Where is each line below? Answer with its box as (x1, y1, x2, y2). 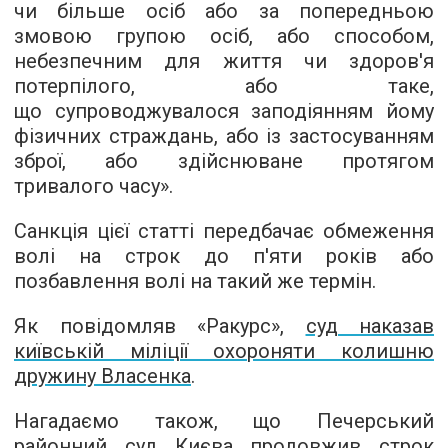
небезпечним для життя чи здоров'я (14, 49, 434, 73)
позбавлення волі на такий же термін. (14, 269, 376, 293)
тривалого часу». (14, 174, 173, 198)
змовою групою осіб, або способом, (14, 24, 434, 48)
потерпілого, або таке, (14, 74, 434, 98)
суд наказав (305, 314, 434, 338)
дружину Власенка (14, 364, 191, 388)
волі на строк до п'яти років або (14, 244, 434, 268)
